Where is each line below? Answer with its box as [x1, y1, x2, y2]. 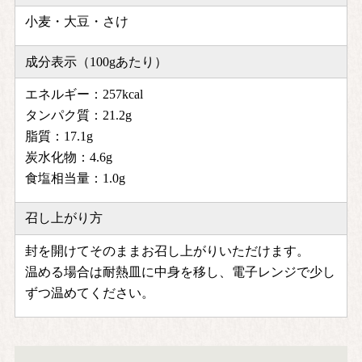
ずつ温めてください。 [25, 285, 155, 300]
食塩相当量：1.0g [25, 171, 126, 186]
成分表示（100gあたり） [25, 54, 168, 69]
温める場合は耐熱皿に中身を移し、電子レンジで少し [25, 264, 336, 279]
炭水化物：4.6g [25, 150, 113, 165]
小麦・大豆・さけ [25, 15, 129, 29]
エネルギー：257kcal [25, 87, 144, 102]
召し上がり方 [25, 211, 103, 225]
